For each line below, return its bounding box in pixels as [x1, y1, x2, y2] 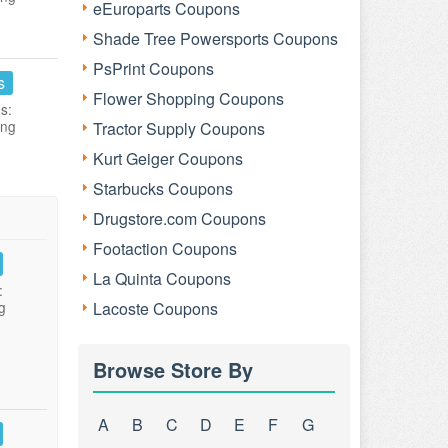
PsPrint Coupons [93, 57, 214, 80]
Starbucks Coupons [93, 177, 233, 200]
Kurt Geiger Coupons [93, 147, 243, 170]
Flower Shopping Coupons [93, 87, 284, 110]
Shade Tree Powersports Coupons [93, 27, 338, 50]
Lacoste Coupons [93, 297, 218, 320]
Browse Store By [93, 355, 253, 384]
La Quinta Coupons [93, 267, 231, 290]
